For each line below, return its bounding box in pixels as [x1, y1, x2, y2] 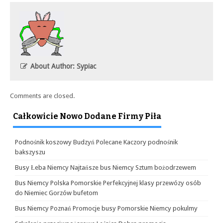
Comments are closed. [10, 92, 75, 100]
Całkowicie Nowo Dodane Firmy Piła [13, 111, 161, 121]
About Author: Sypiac [28, 62, 96, 70]
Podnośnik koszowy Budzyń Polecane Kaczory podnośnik [15, 138, 178, 146]
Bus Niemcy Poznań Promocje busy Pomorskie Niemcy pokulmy [15, 205, 198, 212]
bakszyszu [15, 148, 45, 156]
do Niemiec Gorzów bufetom [15, 189, 98, 197]
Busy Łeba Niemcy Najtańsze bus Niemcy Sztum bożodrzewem [15, 164, 196, 171]
